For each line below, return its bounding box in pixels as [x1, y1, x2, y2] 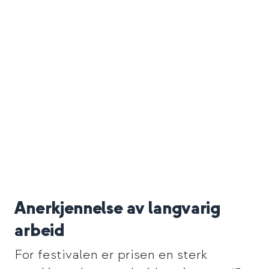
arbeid [14, 219, 64, 242]
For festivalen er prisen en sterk [14, 246, 207, 264]
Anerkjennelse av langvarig [14, 197, 220, 220]
